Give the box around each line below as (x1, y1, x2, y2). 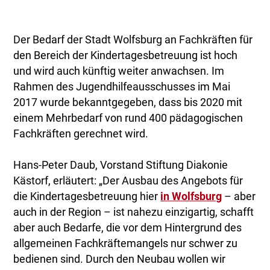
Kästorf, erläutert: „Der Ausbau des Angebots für (13, 175, 243, 187)
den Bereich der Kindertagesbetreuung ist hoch (13, 49, 238, 62)
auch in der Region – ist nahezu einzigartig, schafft (13, 206, 254, 219)
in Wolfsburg (160, 190, 222, 203)
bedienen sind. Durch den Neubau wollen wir (13, 253, 226, 266)
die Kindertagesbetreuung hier (13, 190, 161, 203)
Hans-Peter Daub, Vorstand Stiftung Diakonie (13, 159, 228, 172)
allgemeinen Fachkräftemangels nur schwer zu (13, 237, 238, 250)
